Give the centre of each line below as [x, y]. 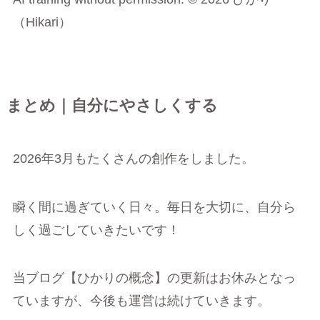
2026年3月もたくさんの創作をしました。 [133, 158]
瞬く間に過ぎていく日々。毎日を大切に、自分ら [154, 207]
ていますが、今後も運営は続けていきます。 [141, 301]
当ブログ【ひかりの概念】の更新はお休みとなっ [154, 278]
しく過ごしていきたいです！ [96, 230]
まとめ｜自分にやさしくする [112, 105]
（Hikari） [42, 22]
